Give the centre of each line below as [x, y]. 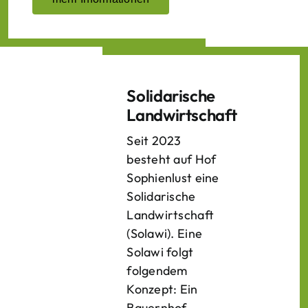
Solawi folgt [160, 252]
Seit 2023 [154, 141]
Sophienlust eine [173, 178]
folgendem [157, 271]
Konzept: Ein [162, 289]
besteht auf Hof [172, 159]
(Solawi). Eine [165, 233]
